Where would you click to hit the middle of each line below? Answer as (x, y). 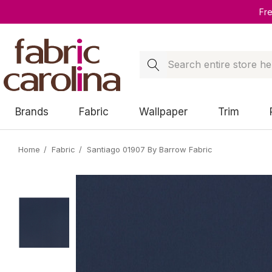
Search (156, 58)
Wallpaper (163, 112)
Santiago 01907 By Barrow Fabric (150, 149)
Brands (32, 112)
